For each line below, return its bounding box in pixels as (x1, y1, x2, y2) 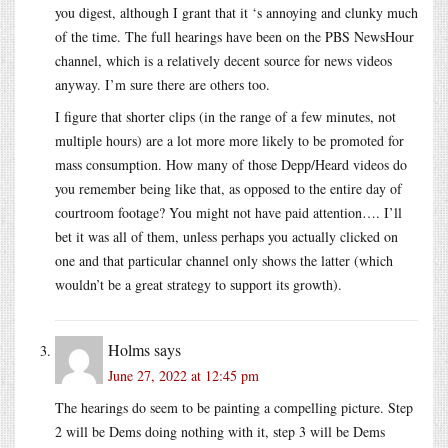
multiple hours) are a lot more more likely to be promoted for (55, 130, 404, 150)
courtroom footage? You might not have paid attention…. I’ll (55, 202, 402, 222)
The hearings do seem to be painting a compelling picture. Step (55, 397, 413, 417)
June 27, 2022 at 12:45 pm (108, 365, 259, 385)
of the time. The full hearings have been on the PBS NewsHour (55, 26, 414, 46)
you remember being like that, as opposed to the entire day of (55, 178, 402, 198)
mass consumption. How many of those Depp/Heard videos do (55, 154, 407, 174)
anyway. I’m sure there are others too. (55, 74, 270, 94)
